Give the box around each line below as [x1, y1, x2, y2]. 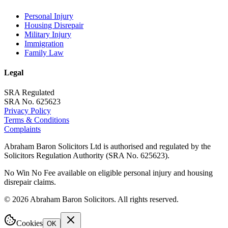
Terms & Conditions [4, 116, 69, 125]
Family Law [24, 48, 64, 57]
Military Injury [24, 30, 71, 39]
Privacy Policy [4, 106, 51, 116]
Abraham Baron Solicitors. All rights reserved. [28, 195, 179, 204]
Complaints [4, 125, 41, 134]
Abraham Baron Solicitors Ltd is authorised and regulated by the [4, 142, 211, 151]
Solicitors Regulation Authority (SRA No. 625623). [4, 151, 169, 160]
